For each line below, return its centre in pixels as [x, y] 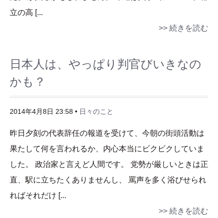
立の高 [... [26, 13]
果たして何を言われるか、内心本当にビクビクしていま [107, 149]
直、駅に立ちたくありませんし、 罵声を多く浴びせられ [108, 180]
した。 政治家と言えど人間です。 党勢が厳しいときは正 [109, 164]
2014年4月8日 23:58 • [45, 112]
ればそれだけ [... [38, 196]
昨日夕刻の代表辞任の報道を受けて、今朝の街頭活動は [107, 133]
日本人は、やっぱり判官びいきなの [106, 64]
